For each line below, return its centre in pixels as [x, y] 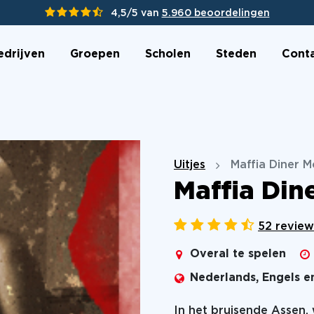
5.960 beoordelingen [216, 13]
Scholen [168, 54]
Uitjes [190, 165]
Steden [236, 54]
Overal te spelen [238, 254]
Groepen [95, 54]
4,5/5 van [136, 13]
